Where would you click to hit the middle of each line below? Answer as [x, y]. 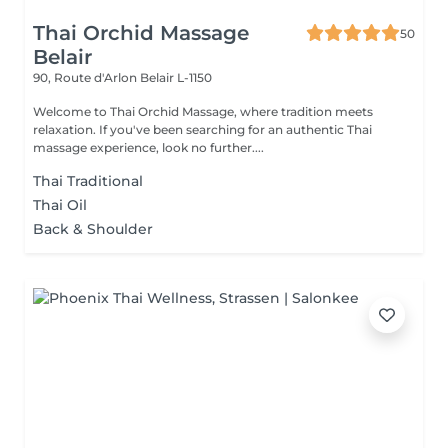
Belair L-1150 [176, 77]
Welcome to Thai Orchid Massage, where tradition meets [203, 111]
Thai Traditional [88, 181]
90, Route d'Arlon [86, 77]
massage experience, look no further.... [148, 147]
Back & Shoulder [93, 229]
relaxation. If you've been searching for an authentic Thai [66, 129]
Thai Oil [60, 205]
